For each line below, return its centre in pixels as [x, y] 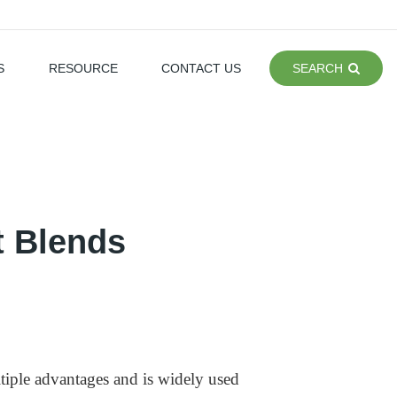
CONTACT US [201, 68]
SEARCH [318, 68]
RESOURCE [83, 68]
